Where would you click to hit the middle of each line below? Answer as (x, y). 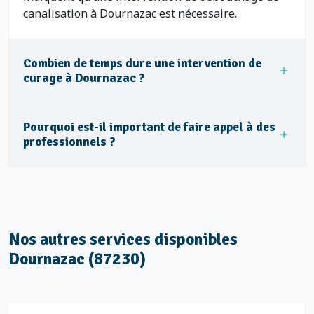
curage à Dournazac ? (84, 78)
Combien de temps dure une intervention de (142, 63)
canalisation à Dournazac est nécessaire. (130, 13)
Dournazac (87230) (77, 259)
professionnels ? (69, 142)
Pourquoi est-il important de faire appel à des (149, 127)
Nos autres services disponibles (123, 239)
